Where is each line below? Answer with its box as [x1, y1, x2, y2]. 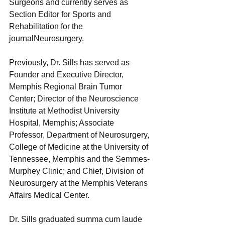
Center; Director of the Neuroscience [9, 94, 141, 103]
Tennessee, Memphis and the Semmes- [9, 154, 150, 163]
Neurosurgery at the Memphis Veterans [9, 178, 150, 187]
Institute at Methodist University [9, 106, 122, 115]
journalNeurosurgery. [9, 34, 86, 43]
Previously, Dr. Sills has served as [9, 58, 132, 67]
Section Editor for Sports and [9, 10, 113, 19]
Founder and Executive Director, [9, 70, 126, 79]
